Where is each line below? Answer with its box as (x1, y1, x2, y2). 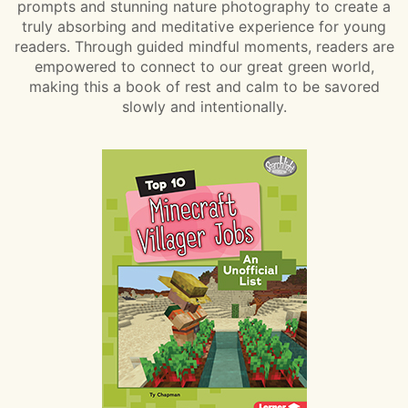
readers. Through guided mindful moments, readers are (14, 37, 394, 56)
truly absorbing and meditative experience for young (22, 17, 386, 36)
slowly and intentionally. (121, 97, 287, 117)
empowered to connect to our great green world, (34, 57, 374, 76)
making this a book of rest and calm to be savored (28, 77, 380, 97)
